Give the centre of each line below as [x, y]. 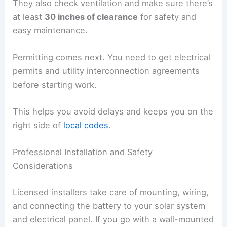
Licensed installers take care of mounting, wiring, [111, 192]
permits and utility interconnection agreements [106, 71]
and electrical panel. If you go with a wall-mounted [113, 220]
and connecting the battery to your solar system [109, 206]
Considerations [43, 166]
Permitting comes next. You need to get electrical [112, 57]
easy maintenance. [50, 30]
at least [29, 16]
